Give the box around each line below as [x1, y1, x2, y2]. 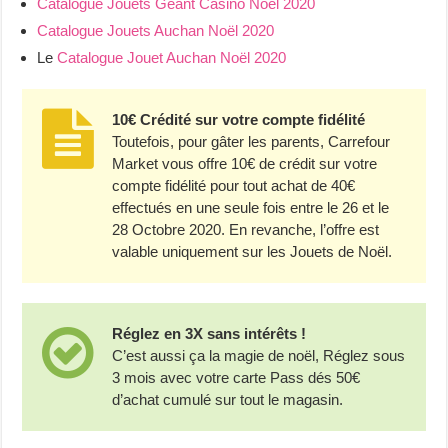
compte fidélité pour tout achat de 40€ [112, 176, 356, 194]
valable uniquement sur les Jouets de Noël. [112, 242, 393, 260]
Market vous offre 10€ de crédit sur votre [112, 154, 378, 172]
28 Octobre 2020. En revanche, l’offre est [112, 220, 380, 238]
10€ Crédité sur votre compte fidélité [112, 110, 366, 128]
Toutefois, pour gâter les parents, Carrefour [112, 132, 391, 150]
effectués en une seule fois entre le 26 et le [112, 198, 390, 216]
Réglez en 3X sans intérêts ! [112, 324, 307, 342]
